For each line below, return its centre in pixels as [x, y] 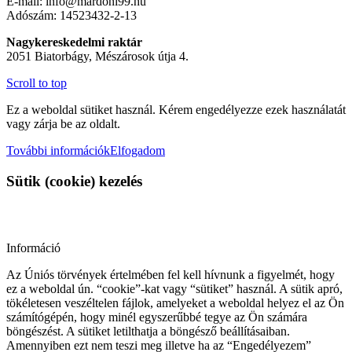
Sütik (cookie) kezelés [74, 181]
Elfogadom [137, 151]
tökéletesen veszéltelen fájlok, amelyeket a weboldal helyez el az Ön [175, 302]
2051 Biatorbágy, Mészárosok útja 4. [97, 57]
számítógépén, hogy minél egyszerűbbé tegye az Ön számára [157, 317]
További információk [58, 151]
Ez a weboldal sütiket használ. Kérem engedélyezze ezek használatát [176, 110]
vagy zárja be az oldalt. [63, 124]
